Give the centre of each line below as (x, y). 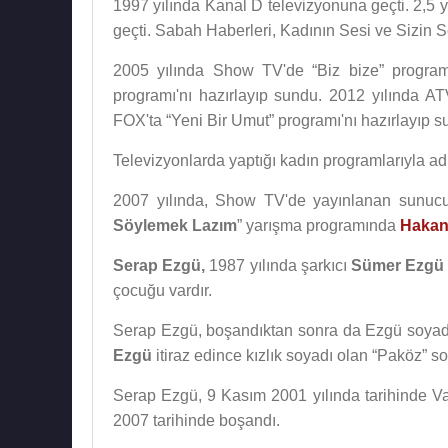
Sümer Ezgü (397, 265)
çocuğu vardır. (162, 290)
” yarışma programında (318, 225)
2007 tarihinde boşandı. (196, 420)
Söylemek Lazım (175, 225)
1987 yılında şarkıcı (278, 265)
